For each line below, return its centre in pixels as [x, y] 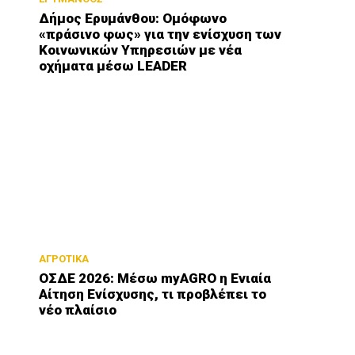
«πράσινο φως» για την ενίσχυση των [160, 34]
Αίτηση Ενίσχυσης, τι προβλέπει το [153, 294]
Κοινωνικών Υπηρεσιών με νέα [141, 50]
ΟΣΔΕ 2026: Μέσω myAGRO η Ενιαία [155, 278]
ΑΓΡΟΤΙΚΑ [64, 258]
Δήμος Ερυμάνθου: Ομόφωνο [133, 19]
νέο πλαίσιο [78, 309]
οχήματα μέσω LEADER [113, 66]
